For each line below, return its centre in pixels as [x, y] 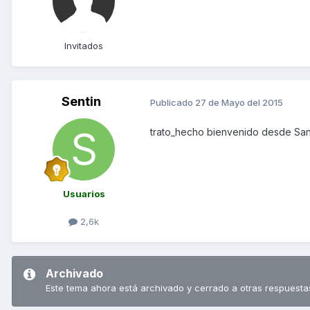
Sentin [81, 102]
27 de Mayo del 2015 [239, 102]
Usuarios [84, 194]
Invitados [84, 46]
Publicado [173, 102]
